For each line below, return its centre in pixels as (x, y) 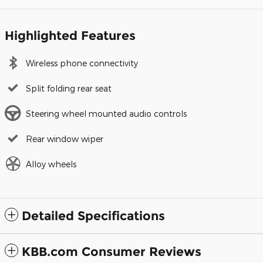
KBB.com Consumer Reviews (112, 251)
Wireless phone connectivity (82, 63)
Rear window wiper (65, 139)
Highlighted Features (70, 35)
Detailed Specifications (93, 215)
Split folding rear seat (69, 88)
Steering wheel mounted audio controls (106, 113)
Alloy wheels (51, 164)
